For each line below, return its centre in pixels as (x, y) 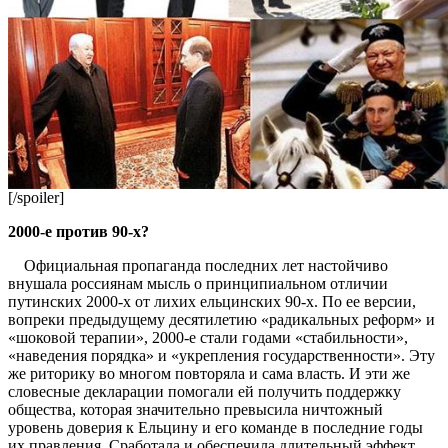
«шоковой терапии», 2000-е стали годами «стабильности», (208, 338)
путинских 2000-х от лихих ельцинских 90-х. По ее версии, (212, 302)
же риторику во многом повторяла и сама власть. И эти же (209, 374)
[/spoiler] (36, 198)
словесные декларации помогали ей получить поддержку (204, 392)
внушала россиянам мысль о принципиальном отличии (198, 284)
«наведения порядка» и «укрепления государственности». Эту (221, 356)
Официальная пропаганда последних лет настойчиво (198, 266)
